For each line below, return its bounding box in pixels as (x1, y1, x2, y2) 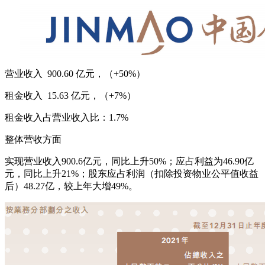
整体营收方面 (5, 134, 62, 144)
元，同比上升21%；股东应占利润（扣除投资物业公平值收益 (5, 168, 258, 179)
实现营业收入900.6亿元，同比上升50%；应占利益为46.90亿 (5, 156, 254, 166)
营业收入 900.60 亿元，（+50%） (5, 68, 146, 79)
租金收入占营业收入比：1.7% (5, 112, 128, 122)
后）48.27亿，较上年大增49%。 (5, 180, 138, 191)
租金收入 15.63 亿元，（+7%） (5, 90, 136, 101)
